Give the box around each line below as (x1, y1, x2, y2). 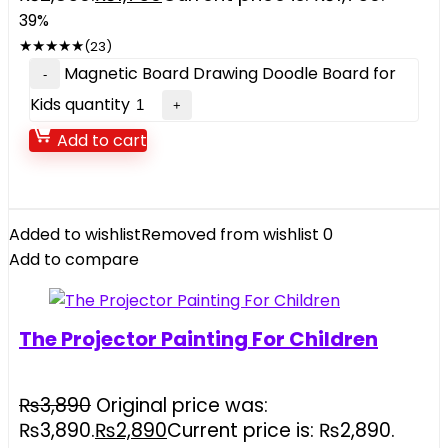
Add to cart (53, 129, 147, 152)
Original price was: (96, 392, 268, 419)
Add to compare (9, 248, 139, 271)
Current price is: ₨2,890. (167, 417, 395, 444)
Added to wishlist (9, 223, 141, 246)
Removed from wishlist (141, 223, 319, 246)
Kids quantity (30, 93, 130, 116)
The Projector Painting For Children (19, 325, 378, 353)
